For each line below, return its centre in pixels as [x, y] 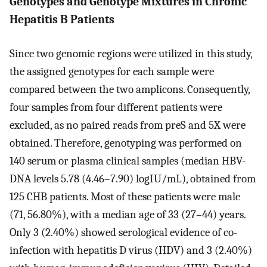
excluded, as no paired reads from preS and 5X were [128, 125]
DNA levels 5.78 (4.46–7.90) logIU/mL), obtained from [133, 178]
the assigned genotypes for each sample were [112, 71]
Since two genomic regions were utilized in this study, [131, 53]
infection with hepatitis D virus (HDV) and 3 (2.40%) [131, 250]
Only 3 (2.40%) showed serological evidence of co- [123, 232]
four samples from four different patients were [116, 107]
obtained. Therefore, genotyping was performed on [126, 143]
